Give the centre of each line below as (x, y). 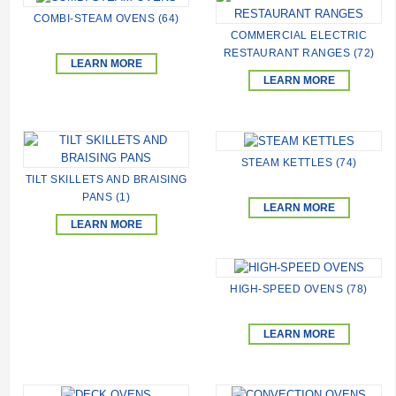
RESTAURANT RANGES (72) (299, 53)
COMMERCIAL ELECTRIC (299, 35)
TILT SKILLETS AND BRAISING (106, 179)
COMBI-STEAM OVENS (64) (106, 18)
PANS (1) (106, 197)
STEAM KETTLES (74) (299, 162)
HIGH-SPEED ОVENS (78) (299, 289)
